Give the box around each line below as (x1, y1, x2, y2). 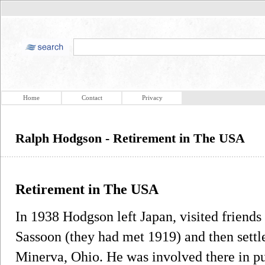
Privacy (141, 94, 163, 101)
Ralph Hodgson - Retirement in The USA (15, 131, 245, 146)
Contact (81, 94, 102, 101)
